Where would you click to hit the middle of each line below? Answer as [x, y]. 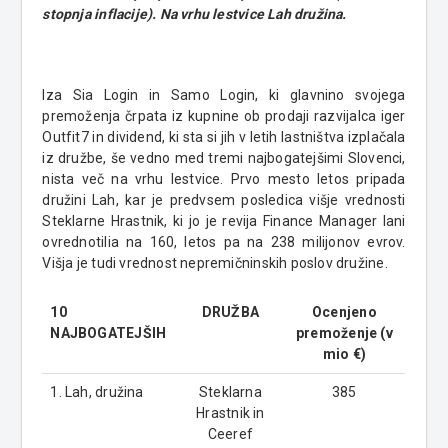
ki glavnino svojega [337, 95]
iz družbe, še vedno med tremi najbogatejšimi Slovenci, [224, 158]
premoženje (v [344, 333]
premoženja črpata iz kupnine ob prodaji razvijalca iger [224, 116]
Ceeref [230, 434]
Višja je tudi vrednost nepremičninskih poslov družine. [215, 263]
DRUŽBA [230, 312]
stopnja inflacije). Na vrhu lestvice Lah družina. [196, 14]
